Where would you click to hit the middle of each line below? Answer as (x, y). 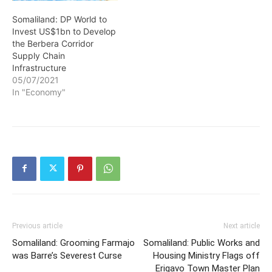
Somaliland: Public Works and (202, 243)
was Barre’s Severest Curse (67, 255)
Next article (242, 226)
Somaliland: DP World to (59, 19)
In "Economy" (39, 92)
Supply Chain (39, 55)
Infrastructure (39, 67)
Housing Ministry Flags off (206, 255)
